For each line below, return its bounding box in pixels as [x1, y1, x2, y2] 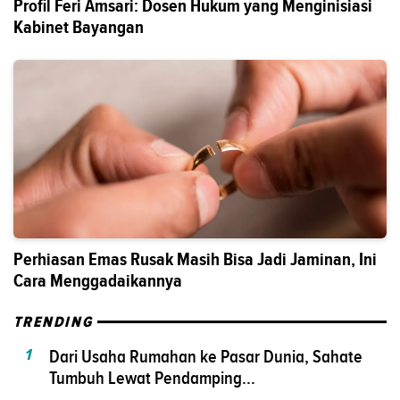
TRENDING [13, 312, 94, 331]
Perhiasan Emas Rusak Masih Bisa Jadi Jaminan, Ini [13, 246, 377, 272]
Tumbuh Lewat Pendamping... [49, 367, 255, 387]
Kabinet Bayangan [13, 13, 144, 40]
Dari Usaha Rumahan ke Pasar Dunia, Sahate [49, 346, 362, 366]
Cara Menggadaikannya [13, 267, 182, 294]
